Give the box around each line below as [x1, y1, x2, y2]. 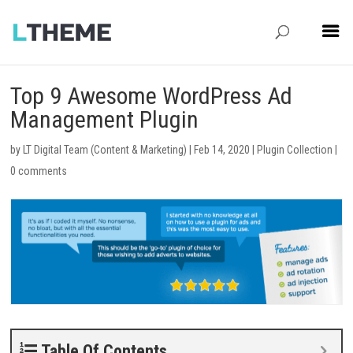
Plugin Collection [257, 143, 333, 156]
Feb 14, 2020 [194, 143, 251, 156]
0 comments [10, 165, 68, 177]
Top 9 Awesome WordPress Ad [10, 82, 293, 110]
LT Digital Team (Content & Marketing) [23, 143, 188, 156]
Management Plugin [10, 106, 199, 133]
